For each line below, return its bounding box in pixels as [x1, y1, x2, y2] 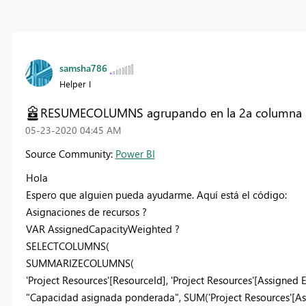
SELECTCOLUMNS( [25, 239, 109, 253]
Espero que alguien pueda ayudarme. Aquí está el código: [25, 188, 287, 202]
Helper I [59, 78, 91, 90]
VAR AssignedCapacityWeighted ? [25, 222, 180, 236]
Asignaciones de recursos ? [25, 205, 147, 219]
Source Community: [25, 147, 115, 161]
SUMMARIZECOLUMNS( [25, 256, 134, 270]
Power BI [115, 147, 155, 161]
